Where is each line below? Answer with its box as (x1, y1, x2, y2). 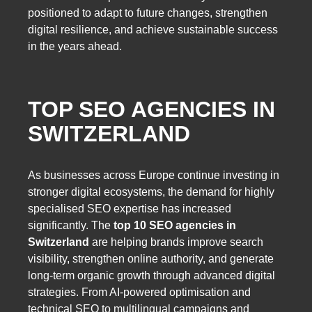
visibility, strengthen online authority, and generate (28, 252, 274, 265)
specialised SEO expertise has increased (28, 202, 231, 214)
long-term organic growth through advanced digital (28, 269, 275, 281)
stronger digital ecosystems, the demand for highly (28, 185, 274, 198)
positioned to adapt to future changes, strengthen (28, 6, 267, 19)
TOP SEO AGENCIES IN (28, 97, 275, 123)
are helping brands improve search (89, 235, 263, 248)
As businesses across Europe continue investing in (28, 169, 279, 181)
